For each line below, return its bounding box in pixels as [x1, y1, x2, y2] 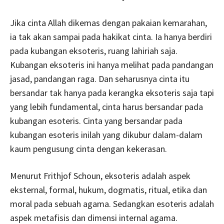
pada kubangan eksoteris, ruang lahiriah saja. [10, 44, 177, 56]
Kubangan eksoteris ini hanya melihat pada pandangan [10, 58, 213, 70]
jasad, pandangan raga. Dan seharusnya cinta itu [10, 72, 189, 84]
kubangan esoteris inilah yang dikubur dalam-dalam [10, 128, 202, 140]
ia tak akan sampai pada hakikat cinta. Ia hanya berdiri [10, 30, 212, 42]
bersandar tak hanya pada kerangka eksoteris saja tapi [10, 86, 214, 98]
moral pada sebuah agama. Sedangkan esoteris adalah [10, 197, 214, 209]
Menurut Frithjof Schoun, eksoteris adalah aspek [10, 169, 190, 181]
